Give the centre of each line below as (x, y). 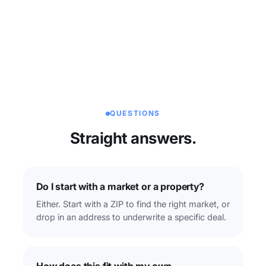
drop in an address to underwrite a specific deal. (131, 217)
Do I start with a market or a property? (120, 187)
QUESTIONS (135, 113)
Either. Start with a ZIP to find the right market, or (133, 204)
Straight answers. (133, 138)
